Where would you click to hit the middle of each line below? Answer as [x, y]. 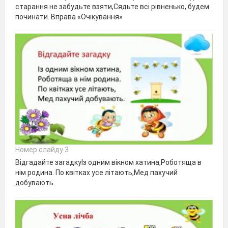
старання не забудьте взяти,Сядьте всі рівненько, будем [112, 6]
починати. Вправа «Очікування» [69, 17]
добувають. [35, 183]
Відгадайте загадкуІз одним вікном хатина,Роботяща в [108, 163]
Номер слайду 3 [42, 150]
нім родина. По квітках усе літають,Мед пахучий [96, 173]
